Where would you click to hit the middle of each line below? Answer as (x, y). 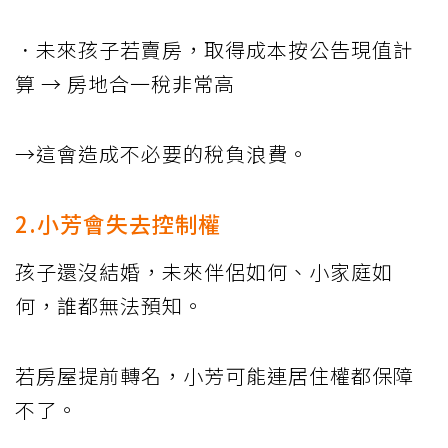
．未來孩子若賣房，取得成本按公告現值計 (214, 50)
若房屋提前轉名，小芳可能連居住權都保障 (214, 376)
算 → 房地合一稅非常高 (125, 84)
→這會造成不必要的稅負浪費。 (162, 154)
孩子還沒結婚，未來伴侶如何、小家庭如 (204, 272)
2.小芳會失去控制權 (118, 223)
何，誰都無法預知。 (109, 306)
